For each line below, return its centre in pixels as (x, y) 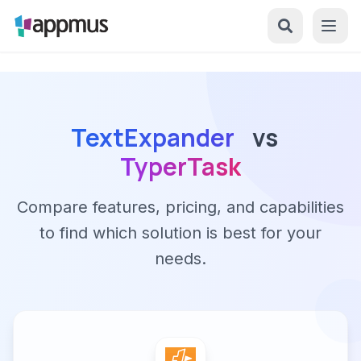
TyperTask (180, 166)
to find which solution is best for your (180, 233)
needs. (180, 259)
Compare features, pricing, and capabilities (180, 207)
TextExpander (152, 137)
